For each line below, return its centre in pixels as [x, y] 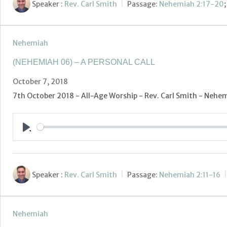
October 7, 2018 [40, 82]
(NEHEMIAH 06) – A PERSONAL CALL [84, 62]
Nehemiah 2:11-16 [190, 175]
